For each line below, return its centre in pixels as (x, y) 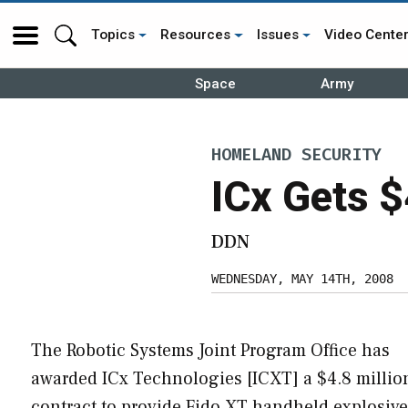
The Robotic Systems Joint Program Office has (210, 350)
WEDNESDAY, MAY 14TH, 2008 (302, 278)
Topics (113, 35)
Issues (277, 35)
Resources (196, 35)
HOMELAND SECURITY (296, 155)
